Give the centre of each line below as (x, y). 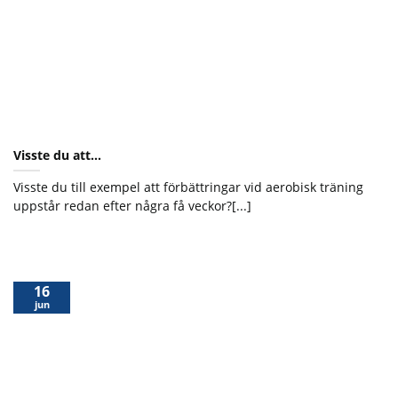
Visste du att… (57, 155)
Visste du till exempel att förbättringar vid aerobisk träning (188, 187)
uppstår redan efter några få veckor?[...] (132, 206)
